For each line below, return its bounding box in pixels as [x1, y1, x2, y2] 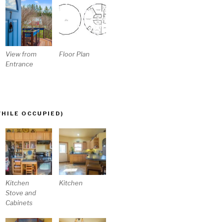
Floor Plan [59, 50, 90, 58]
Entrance [5, 59, 34, 68]
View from [5, 50, 37, 58]
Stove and [5, 189, 37, 197]
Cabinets [5, 199, 33, 207]
